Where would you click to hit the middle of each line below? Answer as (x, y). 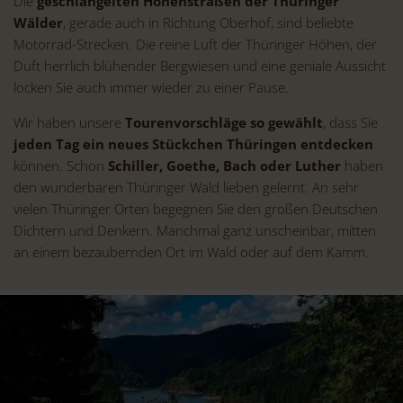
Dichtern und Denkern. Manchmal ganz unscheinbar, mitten (195, 231)
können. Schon (61, 166)
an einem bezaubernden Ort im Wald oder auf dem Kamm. (193, 252)
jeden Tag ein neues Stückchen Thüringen (155, 144)
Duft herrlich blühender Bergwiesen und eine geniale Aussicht (200, 66)
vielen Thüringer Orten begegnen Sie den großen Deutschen (196, 209)
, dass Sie (350, 123)
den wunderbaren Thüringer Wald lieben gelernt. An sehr (186, 188)
